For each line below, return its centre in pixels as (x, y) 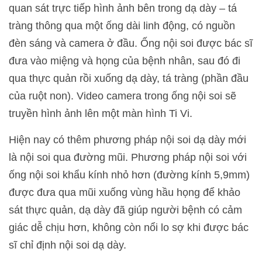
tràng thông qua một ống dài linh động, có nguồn (122, 25)
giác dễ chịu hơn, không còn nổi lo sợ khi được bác (129, 227)
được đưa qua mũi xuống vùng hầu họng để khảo (125, 192)
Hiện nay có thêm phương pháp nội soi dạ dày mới (127, 139)
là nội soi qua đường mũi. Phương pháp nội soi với (128, 157)
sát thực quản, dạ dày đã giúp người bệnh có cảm (125, 210)
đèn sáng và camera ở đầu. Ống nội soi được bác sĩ (131, 43)
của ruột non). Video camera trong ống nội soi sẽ (123, 96)
